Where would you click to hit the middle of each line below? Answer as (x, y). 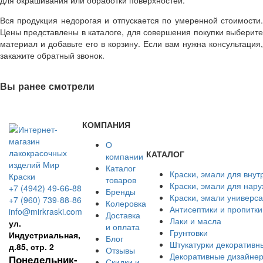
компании (124, 156)
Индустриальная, (45, 235)
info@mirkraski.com (45, 212)
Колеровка (126, 203)
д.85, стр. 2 (31, 247)
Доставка (123, 215)
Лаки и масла (195, 221)
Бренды (121, 192)
